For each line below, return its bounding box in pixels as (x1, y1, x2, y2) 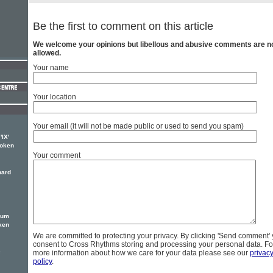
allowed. (33, 49, 61, 58)
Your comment (33, 151, 80, 160)
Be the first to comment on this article (33, 20, 213, 33)
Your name (33, 63, 69, 73)
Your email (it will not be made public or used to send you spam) (33, 122, 244, 131)
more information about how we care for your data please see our (33, 249, 250, 258)
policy (33, 257, 52, 266)
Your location (33, 93, 76, 102)
